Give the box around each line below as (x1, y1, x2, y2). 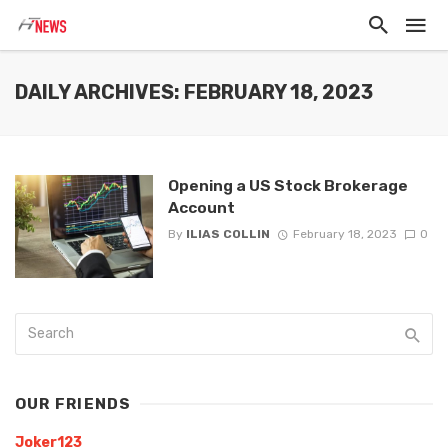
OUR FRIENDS (15, 395, 132, 414)
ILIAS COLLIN (185, 227, 270, 242)
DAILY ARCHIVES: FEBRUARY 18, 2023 (15, 81, 373, 104)
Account (167, 198, 235, 217)
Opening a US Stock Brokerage (167, 176, 408, 195)
